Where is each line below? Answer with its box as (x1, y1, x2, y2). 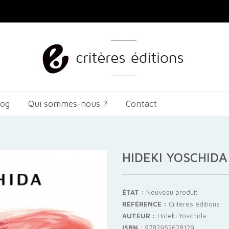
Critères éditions (169, 200, 220, 208)
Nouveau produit (146, 188, 197, 196)
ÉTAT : (122, 188, 144, 196)
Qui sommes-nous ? (28, 99, 107, 109)
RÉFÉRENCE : (122, 200, 167, 208)
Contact (126, 99, 157, 109)
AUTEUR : (122, 212, 155, 220)
